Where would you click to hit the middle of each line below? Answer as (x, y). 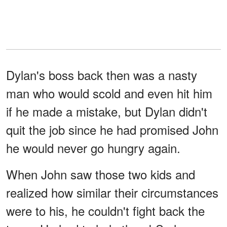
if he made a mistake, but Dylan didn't (107, 111)
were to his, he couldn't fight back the (105, 211)
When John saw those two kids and (101, 174)
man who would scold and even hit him (109, 93)
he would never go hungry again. (93, 148)
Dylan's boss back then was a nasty (102, 75)
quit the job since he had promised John (112, 130)
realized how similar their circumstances (112, 193)
